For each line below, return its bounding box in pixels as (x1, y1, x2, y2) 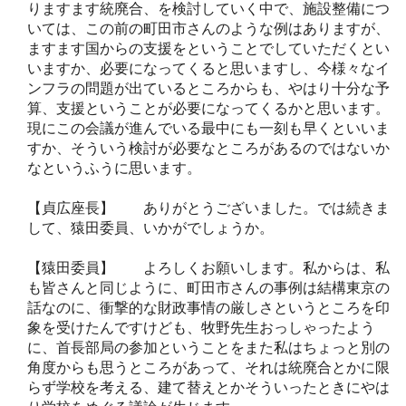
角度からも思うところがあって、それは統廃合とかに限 (27, 359, 390, 375)
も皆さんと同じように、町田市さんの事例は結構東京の (27, 279, 390, 295)
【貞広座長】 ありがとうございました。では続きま (27, 199, 390, 216)
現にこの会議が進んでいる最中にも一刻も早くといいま (27, 120, 390, 136)
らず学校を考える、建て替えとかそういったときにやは (27, 379, 390, 395)
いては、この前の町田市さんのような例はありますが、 (27, 20, 390, 36)
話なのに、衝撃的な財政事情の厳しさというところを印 (27, 299, 390, 315)
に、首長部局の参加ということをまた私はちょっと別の (27, 339, 390, 355)
